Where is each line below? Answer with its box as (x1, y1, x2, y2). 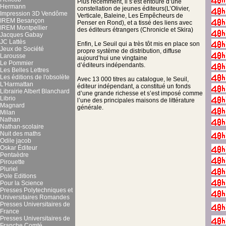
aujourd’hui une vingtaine (77, 54, 147, 62)
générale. (77, 104, 103, 111)
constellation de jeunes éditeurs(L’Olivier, (77, 5, 190, 13)
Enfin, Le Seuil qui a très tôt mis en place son (77, 40, 200, 48)
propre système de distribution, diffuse (77, 47, 181, 55)
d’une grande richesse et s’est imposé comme (77, 90, 203, 97)
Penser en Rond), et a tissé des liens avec (77, 19, 192, 27)
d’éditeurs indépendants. (77, 62, 145, 69)
